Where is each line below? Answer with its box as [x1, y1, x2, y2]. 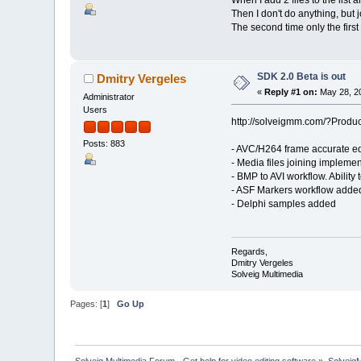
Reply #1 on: [264, 86, 318, 97]
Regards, [230, 247, 268, 257]
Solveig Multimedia [230, 269, 303, 280]
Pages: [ [70, 298, 103, 309]
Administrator [83, 91, 135, 102]
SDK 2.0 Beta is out [257, 70, 346, 82]
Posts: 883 [83, 139, 126, 149]
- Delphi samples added [230, 197, 336, 210]
